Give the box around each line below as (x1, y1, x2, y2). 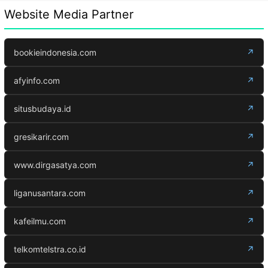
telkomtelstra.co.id (14, 244, 86, 255)
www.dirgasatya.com (14, 160, 96, 170)
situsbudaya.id (14, 103, 71, 114)
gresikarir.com (14, 132, 69, 142)
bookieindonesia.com (14, 47, 96, 58)
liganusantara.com (14, 188, 86, 199)
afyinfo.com (14, 75, 60, 86)
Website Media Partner (4, 7, 133, 22)
